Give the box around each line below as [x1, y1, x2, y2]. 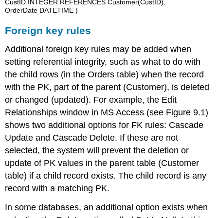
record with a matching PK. [5, 183, 110, 193]
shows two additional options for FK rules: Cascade [5, 120, 204, 130]
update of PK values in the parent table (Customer [5, 158, 200, 168]
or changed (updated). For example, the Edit [5, 94, 177, 105]
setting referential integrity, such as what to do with [5, 56, 201, 67]
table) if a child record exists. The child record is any [5, 170, 207, 181]
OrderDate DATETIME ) [5, 6, 78, 15]
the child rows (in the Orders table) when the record [5, 69, 204, 79]
